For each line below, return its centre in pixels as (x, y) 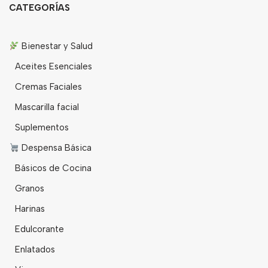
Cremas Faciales (48, 87)
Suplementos (42, 128)
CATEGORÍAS (39, 8)
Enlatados (35, 250)
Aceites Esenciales (54, 67)
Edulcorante (39, 229)
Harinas (30, 209)
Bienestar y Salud (56, 46)
